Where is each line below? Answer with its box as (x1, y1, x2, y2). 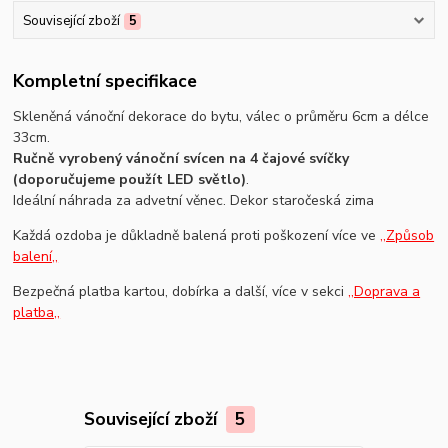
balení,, (13, 247, 59, 267)
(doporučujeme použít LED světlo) (13, 170, 247, 190)
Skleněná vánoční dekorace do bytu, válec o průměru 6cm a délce (13, 107, 430, 127)
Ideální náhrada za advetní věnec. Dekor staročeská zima (13, 191, 375, 211)
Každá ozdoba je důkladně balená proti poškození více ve (13, 226, 381, 246)
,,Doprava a (348, 282, 421, 302)
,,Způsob (380, 226, 435, 246)
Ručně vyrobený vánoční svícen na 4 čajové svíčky (13, 149, 350, 169)
